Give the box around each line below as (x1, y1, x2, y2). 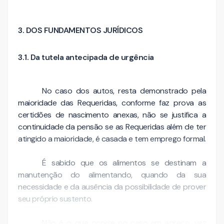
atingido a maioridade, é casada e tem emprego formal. (18, 133, 206, 144)
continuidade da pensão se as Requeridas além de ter (18, 121, 206, 132)
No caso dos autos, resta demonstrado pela (42, 85, 206, 96)
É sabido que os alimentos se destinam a (42, 157, 206, 168)
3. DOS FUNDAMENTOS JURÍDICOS (18, 25, 142, 36)
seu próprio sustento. (18, 193, 92, 204)
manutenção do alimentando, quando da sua (18, 169, 206, 180)
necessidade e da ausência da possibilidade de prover (18, 181, 206, 192)
